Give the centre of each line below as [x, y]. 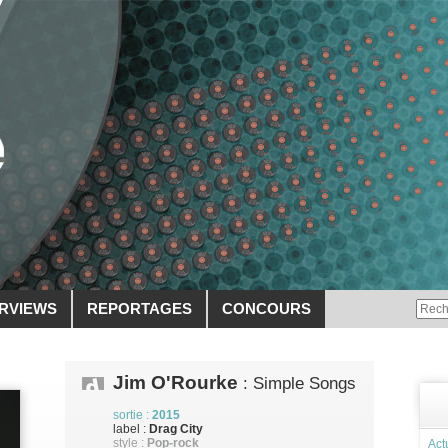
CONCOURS [266, 308]
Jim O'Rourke [175, 382]
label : [131, 429]
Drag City [176, 429]
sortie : [132, 415]
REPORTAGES [139, 308]
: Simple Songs [297, 383]
